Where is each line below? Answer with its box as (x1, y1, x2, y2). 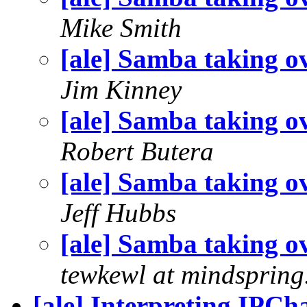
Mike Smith (60, 12, 182, 42)
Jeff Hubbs (60, 197, 176, 228)
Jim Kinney (60, 74, 182, 104)
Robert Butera (60, 136, 214, 166)
